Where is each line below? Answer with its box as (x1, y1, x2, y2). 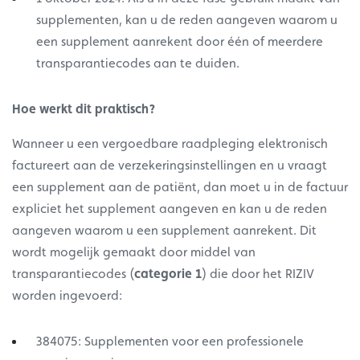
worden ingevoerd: (12, 288, 125, 304)
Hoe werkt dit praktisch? (12, 101, 155, 117)
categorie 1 (134, 266, 202, 282)
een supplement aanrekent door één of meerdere (36, 34, 323, 50)
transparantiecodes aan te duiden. (36, 55, 243, 72)
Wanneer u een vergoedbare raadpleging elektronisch (12, 136, 328, 152)
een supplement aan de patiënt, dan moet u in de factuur (12, 179, 348, 195)
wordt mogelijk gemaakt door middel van (12, 244, 256, 260)
